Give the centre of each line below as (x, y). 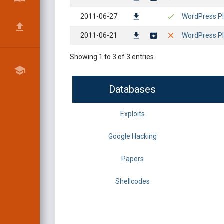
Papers (132, 159)
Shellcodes (132, 181)
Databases (132, 89)
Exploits (132, 114)
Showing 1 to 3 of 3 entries (112, 57)
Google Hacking (132, 136)
